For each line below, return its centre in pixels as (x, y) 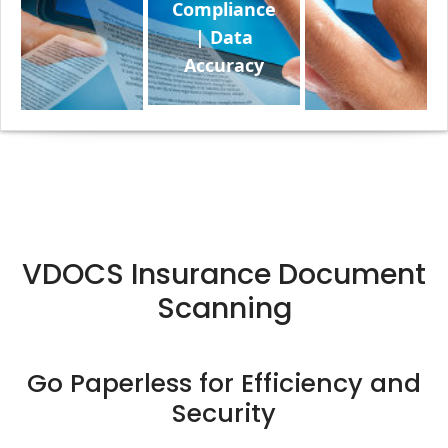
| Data (224, 37)
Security (224, 413)
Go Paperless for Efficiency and (224, 383)
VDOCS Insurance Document (224, 274)
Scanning (224, 308)
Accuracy (224, 65)
